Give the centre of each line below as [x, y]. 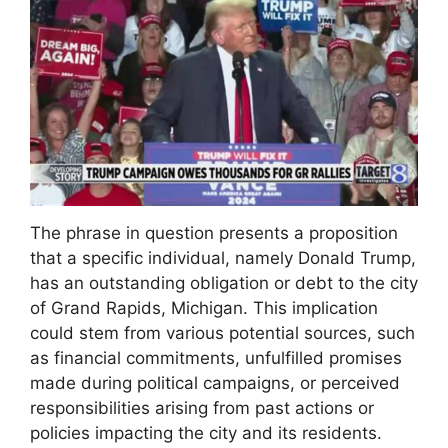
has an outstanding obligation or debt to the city [224, 283]
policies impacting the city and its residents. [206, 433]
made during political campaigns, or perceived [215, 383]
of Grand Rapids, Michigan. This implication [204, 308]
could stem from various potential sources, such [222, 333]
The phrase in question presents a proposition [214, 233]
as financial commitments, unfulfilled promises [216, 358]
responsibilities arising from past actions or [202, 408]
